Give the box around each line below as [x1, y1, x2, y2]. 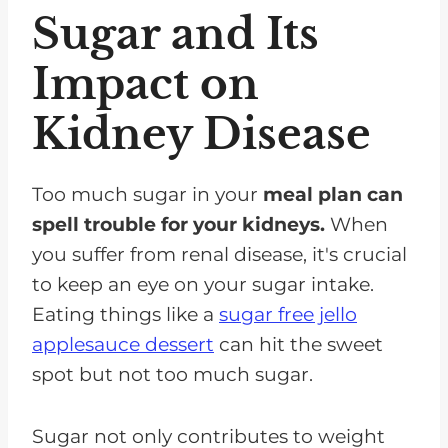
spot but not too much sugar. [32, 362, 313, 386]
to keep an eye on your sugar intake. [32, 272, 374, 296]
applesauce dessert [32, 332, 214, 356]
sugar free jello [219, 302, 357, 326]
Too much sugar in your [32, 182, 263, 206]
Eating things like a [32, 302, 219, 326]
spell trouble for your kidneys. [32, 212, 325, 236]
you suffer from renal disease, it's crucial [32, 242, 407, 266]
